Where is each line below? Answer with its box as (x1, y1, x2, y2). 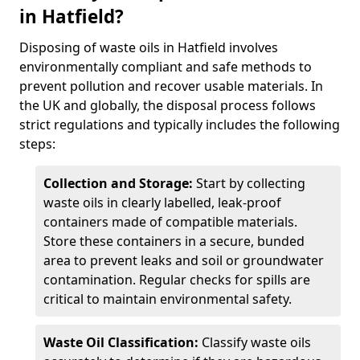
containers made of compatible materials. (43, 213, 297, 231)
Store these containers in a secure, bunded (43, 232, 305, 250)
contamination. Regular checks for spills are (43, 271, 310, 288)
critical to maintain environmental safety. (43, 290, 292, 308)
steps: (19, 135, 55, 153)
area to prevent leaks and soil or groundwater (43, 252, 324, 269)
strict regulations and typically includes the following (19, 116, 340, 133)
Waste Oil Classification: (43, 333, 198, 351)
